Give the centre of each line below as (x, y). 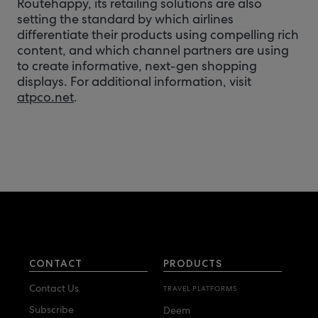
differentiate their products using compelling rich (158, 34)
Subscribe (51, 309)
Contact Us (54, 288)
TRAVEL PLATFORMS (200, 289)
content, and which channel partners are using (153, 50)
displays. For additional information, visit (134, 81)
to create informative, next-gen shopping (137, 66)
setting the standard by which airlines (125, 19)
